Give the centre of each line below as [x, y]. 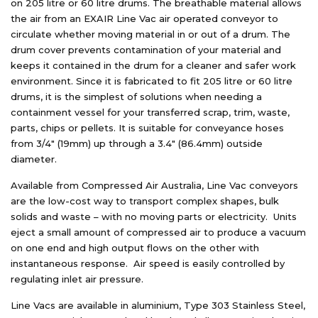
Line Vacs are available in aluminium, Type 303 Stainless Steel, [158, 305]
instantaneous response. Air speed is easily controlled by [148, 263]
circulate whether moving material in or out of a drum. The [150, 34]
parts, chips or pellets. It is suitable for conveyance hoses [147, 127]
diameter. [34, 159]
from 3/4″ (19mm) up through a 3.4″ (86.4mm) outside [137, 143]
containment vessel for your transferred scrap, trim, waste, [150, 112]
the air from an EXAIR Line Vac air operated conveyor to [144, 18]
